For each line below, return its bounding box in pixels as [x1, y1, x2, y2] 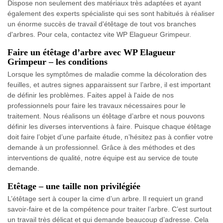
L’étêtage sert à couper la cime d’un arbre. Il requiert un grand [7, 195, 203, 203]
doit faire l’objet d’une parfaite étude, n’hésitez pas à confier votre [7, 133, 213, 141]
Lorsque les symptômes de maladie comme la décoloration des [7, 70, 207, 79]
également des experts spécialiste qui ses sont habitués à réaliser [7, 9, 215, 18]
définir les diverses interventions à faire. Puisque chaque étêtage [7, 122, 211, 131]
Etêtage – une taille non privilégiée [7, 181, 140, 192]
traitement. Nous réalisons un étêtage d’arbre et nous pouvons [7, 112, 205, 120]
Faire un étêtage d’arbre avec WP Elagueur [7, 47, 175, 58]
